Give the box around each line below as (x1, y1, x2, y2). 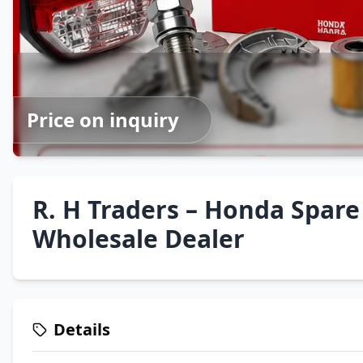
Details (53, 318, 110, 340)
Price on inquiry (27, 106, 179, 133)
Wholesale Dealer (32, 222, 245, 255)
